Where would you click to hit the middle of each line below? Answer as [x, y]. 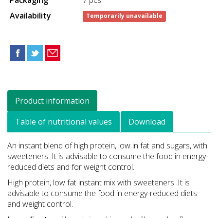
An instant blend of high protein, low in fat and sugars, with [107, 145]
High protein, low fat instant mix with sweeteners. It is [99, 182]
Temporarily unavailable [125, 16]
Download [147, 121]
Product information [52, 100]
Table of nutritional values [64, 121]
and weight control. [40, 204]
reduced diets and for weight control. [71, 167]
